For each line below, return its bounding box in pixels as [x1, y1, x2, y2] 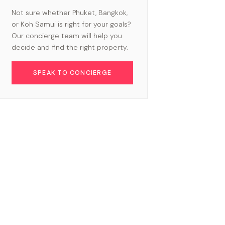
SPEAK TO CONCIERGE [33, 68, 112, 77]
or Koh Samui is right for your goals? [12, 19, 131, 29]
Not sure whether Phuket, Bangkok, [12, 8, 128, 17]
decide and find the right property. [12, 42, 128, 52]
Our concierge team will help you [12, 31, 122, 40]
